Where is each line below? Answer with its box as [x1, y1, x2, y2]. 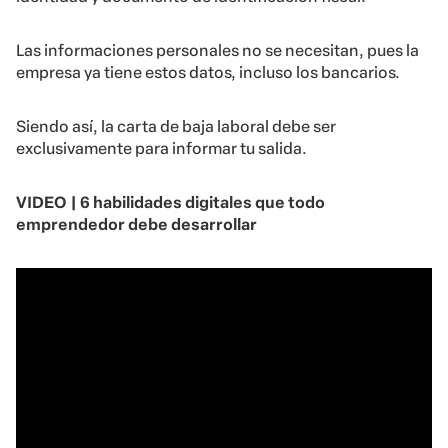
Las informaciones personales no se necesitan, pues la [16, 41, 419, 61]
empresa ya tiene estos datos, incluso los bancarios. [16, 63, 400, 83]
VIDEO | [16, 193, 80, 213]
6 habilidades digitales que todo [80, 193, 325, 213]
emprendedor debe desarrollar [16, 215, 257, 235]
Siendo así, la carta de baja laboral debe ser [16, 117, 336, 137]
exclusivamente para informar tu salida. [16, 139, 307, 159]
